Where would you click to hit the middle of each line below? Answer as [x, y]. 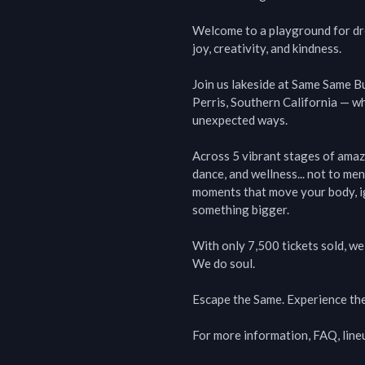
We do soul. [224, 263]
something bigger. [241, 209]
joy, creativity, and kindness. [267, 48]
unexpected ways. [240, 120]
